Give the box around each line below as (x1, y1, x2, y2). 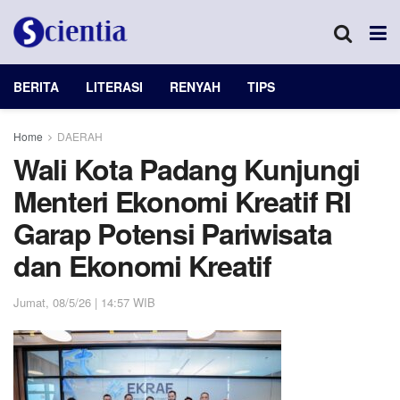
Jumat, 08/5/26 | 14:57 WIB (13, 293, 155, 311)
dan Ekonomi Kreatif (13, 245, 271, 286)
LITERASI (86, 78, 143, 96)
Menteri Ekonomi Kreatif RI (13, 180, 351, 221)
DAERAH (57, 129, 103, 144)
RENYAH (170, 78, 221, 96)
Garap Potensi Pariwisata (13, 212, 332, 254)
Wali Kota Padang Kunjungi (13, 148, 360, 189)
